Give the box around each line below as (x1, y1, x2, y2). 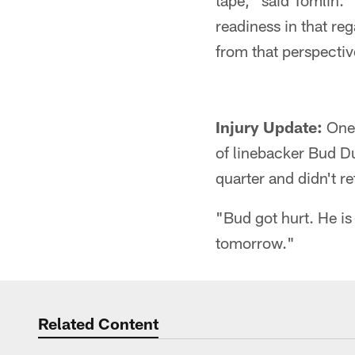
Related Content (38, 314, 158, 333)
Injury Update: (216, 117, 323, 136)
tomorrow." (216, 233, 295, 252)
